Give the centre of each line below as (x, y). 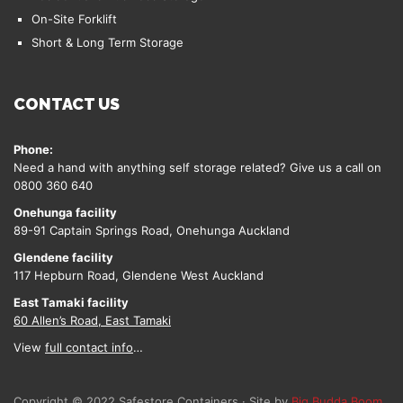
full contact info (89, 347)
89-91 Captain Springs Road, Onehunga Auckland (152, 230)
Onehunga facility (65, 212)
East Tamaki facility (71, 302)
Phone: (33, 149)
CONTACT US (67, 104)
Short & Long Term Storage (107, 42)
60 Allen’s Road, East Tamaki (92, 320)
